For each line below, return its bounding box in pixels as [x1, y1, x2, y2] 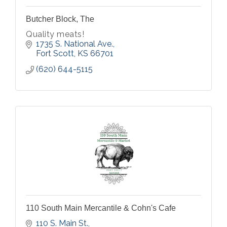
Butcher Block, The [26, 15, 94, 23]
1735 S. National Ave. [36, 39, 113, 49]
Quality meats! [26, 29, 84, 39]
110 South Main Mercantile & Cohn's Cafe [26, 204, 176, 212]
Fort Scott [36, 49, 74, 58]
